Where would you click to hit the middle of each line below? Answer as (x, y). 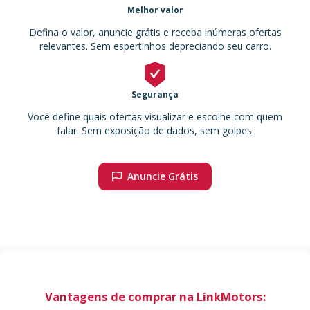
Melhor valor (155, 10)
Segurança (155, 94)
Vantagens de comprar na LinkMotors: (155, 297)
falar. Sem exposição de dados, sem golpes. (155, 130)
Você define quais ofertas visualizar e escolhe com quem (155, 117)
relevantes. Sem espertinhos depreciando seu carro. (155, 46)
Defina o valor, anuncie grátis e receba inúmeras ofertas (155, 32)
